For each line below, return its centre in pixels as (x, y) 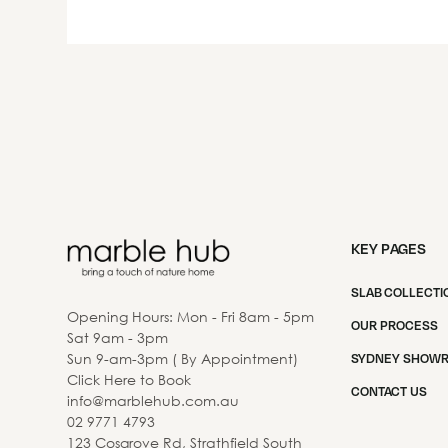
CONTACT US (389, 390)
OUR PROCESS (395, 324)
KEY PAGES (389, 247)
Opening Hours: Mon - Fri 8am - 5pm (191, 316)
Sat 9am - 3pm (118, 337)
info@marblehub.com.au (153, 400)
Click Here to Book (129, 379)
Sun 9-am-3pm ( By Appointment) (183, 358)
